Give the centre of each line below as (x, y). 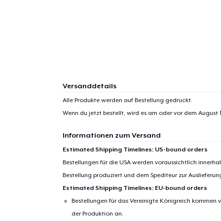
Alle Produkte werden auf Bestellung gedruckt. (127, 100)
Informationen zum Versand (111, 135)
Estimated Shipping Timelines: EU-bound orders (135, 188)
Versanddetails (89, 86)
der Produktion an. (98, 213)
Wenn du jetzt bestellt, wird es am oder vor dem (130, 113)
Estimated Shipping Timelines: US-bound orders (135, 149)
